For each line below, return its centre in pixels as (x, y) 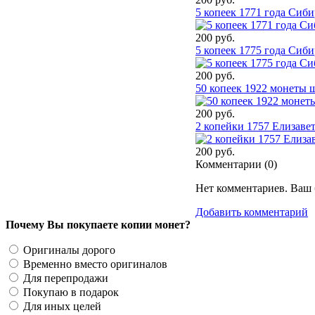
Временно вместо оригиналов (94, 264)
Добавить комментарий (252, 212)
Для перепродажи (64, 278)
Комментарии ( (232, 164)
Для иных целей (61, 306)
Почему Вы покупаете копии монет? (98, 224)
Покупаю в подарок (70, 292)
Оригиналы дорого (68, 250)
